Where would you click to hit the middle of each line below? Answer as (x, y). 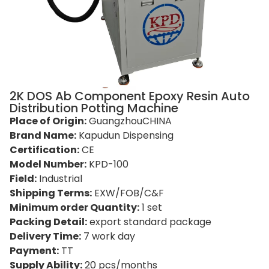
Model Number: (48, 164)
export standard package (149, 222)
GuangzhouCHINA (129, 121)
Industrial (59, 178)
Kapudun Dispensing (125, 135)
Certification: (44, 150)
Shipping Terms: (51, 193)
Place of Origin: (48, 121)
